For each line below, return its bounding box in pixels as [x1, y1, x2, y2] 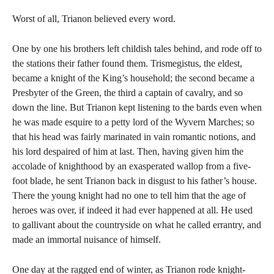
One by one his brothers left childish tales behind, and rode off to [12, 43, 262, 54]
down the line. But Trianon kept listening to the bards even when [12, 102, 262, 113]
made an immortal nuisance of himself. [12, 234, 161, 245]
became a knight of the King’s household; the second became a [12, 73, 254, 83]
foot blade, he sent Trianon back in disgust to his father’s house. [12, 176, 257, 186]
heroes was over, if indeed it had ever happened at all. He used [12, 205, 253, 215]
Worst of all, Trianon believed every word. [12, 13, 176, 24]
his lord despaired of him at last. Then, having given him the [12, 146, 243, 157]
